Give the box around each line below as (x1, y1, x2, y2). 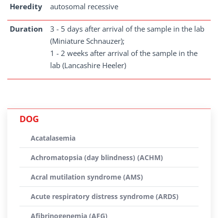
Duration (10, 24, 43, 34)
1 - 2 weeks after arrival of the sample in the (50, 48, 198, 58)
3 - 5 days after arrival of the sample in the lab (50, 24, 204, 34)
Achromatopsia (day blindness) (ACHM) (31, 153, 163, 162)
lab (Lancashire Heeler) (50, 60, 126, 70)
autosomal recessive (50, 1, 118, 11)
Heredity (10, 1, 42, 11)
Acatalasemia (31, 133, 75, 143)
